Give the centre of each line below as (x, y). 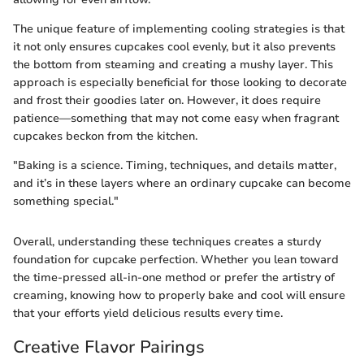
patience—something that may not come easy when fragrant (176, 118)
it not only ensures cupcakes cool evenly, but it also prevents (174, 47)
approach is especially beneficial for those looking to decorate (180, 82)
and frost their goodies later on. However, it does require (167, 100)
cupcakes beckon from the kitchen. (105, 136)
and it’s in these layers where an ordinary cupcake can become (182, 183)
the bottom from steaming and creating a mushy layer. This (173, 65)
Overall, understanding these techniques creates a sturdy (167, 242)
